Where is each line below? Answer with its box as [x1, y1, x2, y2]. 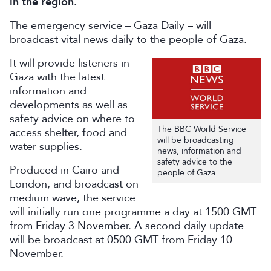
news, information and [157, 145, 241, 157]
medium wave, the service [10, 191, 135, 205]
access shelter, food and [10, 125, 127, 140]
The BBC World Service [157, 123, 246, 135]
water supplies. [10, 139, 85, 154]
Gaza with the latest [10, 70, 105, 84]
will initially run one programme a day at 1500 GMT [10, 204, 256, 219]
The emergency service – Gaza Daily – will [10, 18, 211, 33]
